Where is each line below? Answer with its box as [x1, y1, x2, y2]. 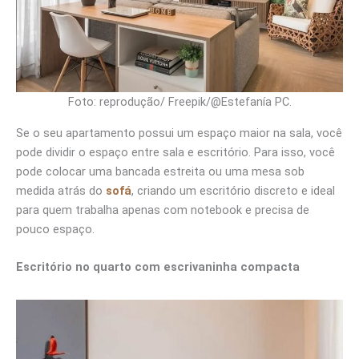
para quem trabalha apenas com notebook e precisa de [16, 202, 309, 217]
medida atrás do [16, 183, 106, 198]
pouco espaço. [16, 221, 95, 236]
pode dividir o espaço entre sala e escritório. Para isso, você [16, 144, 335, 159]
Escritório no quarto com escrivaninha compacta [16, 260, 300, 275]
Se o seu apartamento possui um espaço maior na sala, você [16, 125, 342, 140]
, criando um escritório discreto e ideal [131, 183, 335, 198]
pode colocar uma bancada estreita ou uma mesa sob [16, 163, 305, 179]
